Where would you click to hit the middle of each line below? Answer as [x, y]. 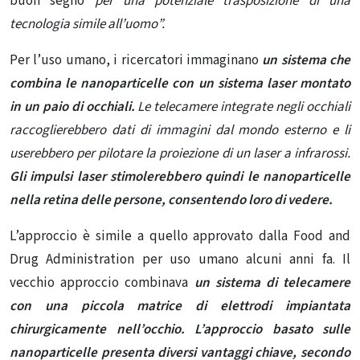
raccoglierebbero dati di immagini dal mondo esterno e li [180, 131]
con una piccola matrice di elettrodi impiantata [180, 307]
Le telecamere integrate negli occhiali [244, 107]
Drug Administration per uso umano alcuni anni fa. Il [180, 260]
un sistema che [306, 61]
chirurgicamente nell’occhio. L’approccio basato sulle [180, 330]
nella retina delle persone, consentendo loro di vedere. [171, 200]
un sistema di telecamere [272, 283]
